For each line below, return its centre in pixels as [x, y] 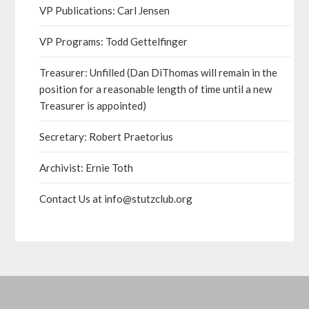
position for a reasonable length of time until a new [156, 89]
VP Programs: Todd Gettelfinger [114, 42]
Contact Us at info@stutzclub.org [116, 199]
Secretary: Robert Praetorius [107, 137]
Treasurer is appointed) [93, 106]
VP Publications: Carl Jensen [105, 11]
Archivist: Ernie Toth [87, 168]
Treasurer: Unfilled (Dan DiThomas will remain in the [159, 73]
